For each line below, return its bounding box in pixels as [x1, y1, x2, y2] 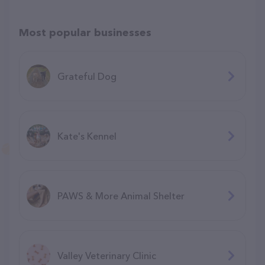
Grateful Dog [57, 70, 117, 82]
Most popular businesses [19, 26, 151, 39]
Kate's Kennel [57, 130, 117, 142]
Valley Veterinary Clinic [57, 249, 156, 261]
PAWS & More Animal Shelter [57, 189, 185, 202]
